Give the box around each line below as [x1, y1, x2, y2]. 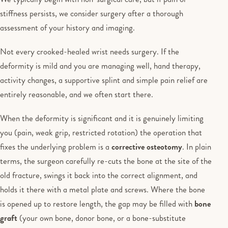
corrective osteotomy [111, 140, 182, 153]
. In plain [182, 140, 211, 153]
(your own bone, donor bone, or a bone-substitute [17, 212, 186, 224]
